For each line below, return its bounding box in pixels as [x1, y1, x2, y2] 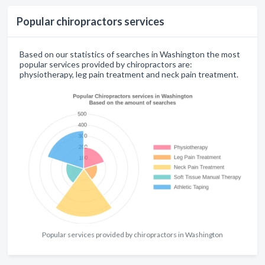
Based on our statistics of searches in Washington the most [20, 49, 240, 59]
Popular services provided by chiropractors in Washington [42, 230, 223, 240]
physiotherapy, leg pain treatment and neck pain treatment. [20, 69, 238, 79]
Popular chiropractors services [17, 15, 164, 28]
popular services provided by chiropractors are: [20, 59, 192, 69]
